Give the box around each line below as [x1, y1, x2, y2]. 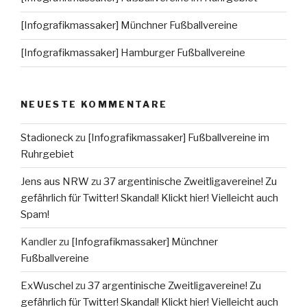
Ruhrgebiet [21, 147, 74, 160]
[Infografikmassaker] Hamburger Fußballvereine [21, 47, 245, 60]
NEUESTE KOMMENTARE [21, 98, 168, 110]
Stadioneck [21, 131, 73, 144]
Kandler [21, 235, 57, 248]
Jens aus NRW [21, 175, 89, 188]
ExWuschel [21, 279, 73, 292]
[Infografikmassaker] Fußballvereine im [88, 131, 269, 144]
